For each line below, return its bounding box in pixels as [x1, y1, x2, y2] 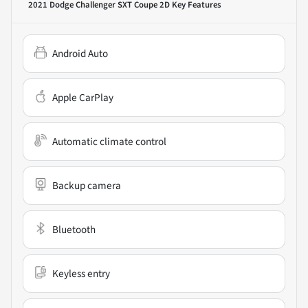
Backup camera [52, 178, 121, 194]
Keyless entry [52, 266, 110, 282]
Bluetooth [52, 222, 96, 238]
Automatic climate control [52, 134, 166, 150]
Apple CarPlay [52, 90, 113, 106]
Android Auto [52, 46, 108, 62]
